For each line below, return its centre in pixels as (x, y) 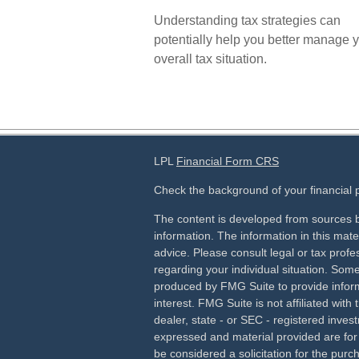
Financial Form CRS (228, 161)
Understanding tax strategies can (247, 20)
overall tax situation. (210, 59)
